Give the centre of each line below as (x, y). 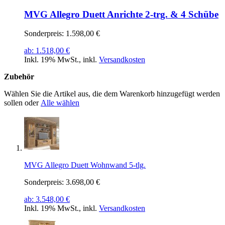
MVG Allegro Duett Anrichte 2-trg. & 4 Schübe (121, 14)
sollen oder (22, 103)
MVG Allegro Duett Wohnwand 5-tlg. (85, 165)
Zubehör (19, 77)
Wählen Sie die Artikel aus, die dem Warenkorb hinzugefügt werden (112, 94)
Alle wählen (60, 103)
